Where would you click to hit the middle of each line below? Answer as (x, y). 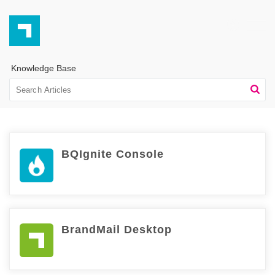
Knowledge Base (44, 68)
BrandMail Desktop (116, 229)
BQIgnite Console (112, 154)
